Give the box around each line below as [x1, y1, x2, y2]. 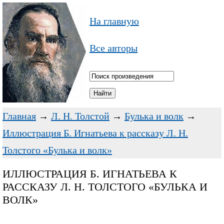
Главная [2, 110, 36, 121]
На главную [89, 15, 139, 26]
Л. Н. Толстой [51, 110, 109, 121]
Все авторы [89, 42, 137, 53]
